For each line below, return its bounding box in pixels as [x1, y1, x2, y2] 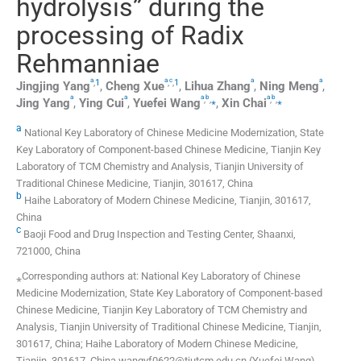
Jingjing [16, 78, 60, 93]
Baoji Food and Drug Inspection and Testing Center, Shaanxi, [21, 228, 296, 241]
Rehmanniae [16, 48, 160, 79]
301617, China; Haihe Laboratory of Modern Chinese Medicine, [16, 338, 298, 351]
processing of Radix [16, 19, 244, 51]
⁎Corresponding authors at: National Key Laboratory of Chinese [16, 270, 301, 283]
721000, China [16, 245, 81, 258]
